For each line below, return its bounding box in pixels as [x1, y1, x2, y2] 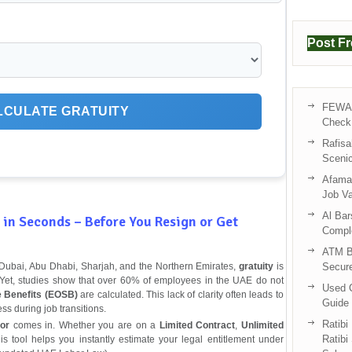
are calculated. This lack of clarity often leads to [77, 288, 284, 300]
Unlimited [240, 319, 284, 331]
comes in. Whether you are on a [9, 319, 159, 331]
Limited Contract [159, 319, 236, 331]
